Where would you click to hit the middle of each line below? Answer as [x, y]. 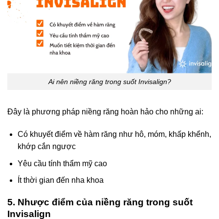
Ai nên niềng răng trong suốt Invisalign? [109, 81]
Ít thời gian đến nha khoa [60, 180]
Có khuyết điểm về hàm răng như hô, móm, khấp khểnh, [114, 134]
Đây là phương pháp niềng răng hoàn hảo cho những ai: [105, 112]
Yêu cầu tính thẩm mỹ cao [62, 163]
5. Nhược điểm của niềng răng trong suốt [100, 202]
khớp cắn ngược [46, 147]
